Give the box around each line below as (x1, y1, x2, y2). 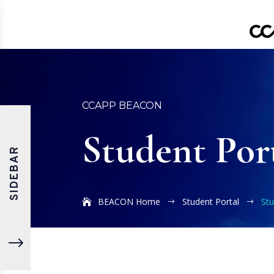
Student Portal (182, 195, 240, 207)
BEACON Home (98, 195, 161, 207)
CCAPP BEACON (82, 99, 163, 111)
